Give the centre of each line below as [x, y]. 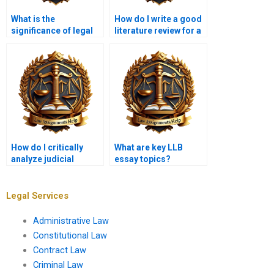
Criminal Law [58, 265]
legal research [144, 43]
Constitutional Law [70, 235]
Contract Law [59, 250]
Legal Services [37, 195]
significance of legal [52, 31]
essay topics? [143, 159]
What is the [33, 19]
